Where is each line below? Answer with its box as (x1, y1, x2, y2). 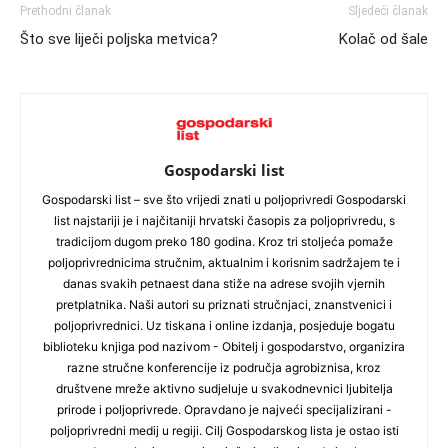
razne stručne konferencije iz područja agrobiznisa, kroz (67, 360, 381, 376)
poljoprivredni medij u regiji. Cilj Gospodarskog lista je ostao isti (49, 423, 399, 439)
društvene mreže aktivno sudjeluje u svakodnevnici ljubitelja (55, 381, 393, 397)
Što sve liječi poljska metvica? (20, 29, 218, 48)
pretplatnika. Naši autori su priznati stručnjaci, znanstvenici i (56, 297, 392, 313)
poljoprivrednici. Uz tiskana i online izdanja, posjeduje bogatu (53, 318, 395, 334)
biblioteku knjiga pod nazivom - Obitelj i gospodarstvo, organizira (43, 339, 405, 355)
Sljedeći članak (348, 3, 428, 18)
